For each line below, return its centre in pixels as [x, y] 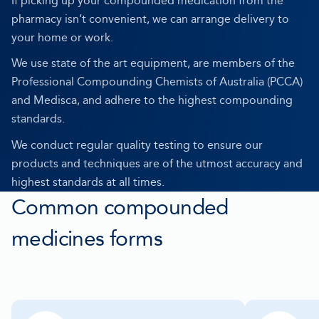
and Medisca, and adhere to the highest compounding [152, 100]
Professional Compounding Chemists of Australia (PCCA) [157, 82]
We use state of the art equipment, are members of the [153, 63]
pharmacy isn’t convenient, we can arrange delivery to [150, 19]
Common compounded [120, 208]
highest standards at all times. [88, 182]
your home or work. [62, 37]
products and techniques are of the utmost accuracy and [157, 164]
